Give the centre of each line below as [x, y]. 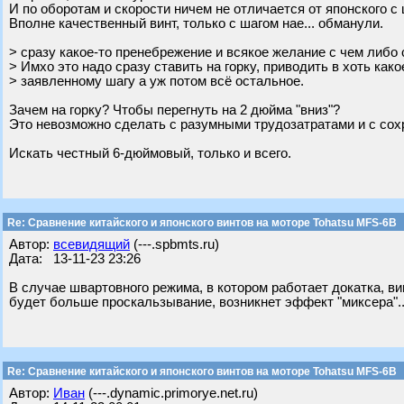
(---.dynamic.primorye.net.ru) [171, 393]
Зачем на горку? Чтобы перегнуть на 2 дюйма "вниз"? [174, 110]
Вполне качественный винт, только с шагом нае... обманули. [196, 23]
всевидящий [92, 244]
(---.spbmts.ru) [174, 244]
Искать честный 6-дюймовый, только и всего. [150, 153]
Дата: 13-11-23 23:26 [75, 259]
